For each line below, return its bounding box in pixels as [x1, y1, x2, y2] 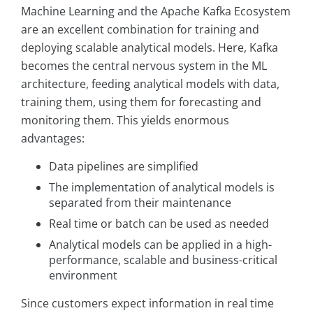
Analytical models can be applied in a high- [49, 237, 272, 253]
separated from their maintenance [49, 195, 231, 211]
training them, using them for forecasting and [21, 94, 261, 110]
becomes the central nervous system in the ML [21, 58, 267, 74]
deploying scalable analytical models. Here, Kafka [21, 40, 278, 56]
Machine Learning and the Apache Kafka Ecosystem [21, 3, 291, 20]
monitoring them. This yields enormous [21, 112, 229, 129]
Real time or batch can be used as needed [49, 216, 269, 232]
